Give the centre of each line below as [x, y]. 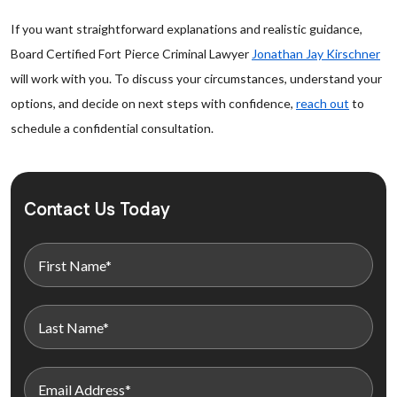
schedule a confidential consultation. [112, 128]
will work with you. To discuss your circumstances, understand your [196, 78]
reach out [323, 103]
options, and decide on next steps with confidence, [153, 103]
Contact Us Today [97, 210]
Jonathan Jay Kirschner [316, 54]
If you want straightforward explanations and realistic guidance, [187, 29]
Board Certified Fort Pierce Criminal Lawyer [131, 54]
